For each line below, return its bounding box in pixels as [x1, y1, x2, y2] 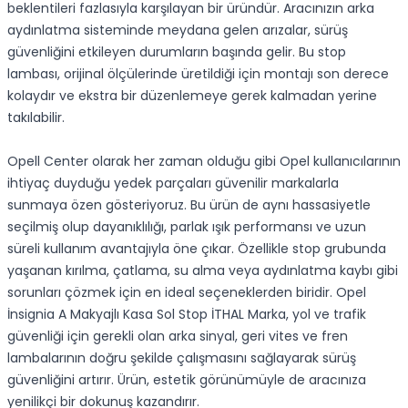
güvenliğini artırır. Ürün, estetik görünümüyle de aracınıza [7, 371, 366, 389]
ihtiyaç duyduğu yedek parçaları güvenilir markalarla [7, 174, 339, 192]
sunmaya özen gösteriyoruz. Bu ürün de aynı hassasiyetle [7, 196, 371, 214]
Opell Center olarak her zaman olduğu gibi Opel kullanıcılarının [7, 152, 401, 170]
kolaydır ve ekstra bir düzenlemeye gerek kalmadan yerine [7, 87, 377, 105]
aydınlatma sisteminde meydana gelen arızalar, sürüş [7, 21, 348, 39]
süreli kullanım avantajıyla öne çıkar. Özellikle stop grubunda [7, 240, 386, 258]
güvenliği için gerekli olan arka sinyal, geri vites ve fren [7, 327, 348, 345]
